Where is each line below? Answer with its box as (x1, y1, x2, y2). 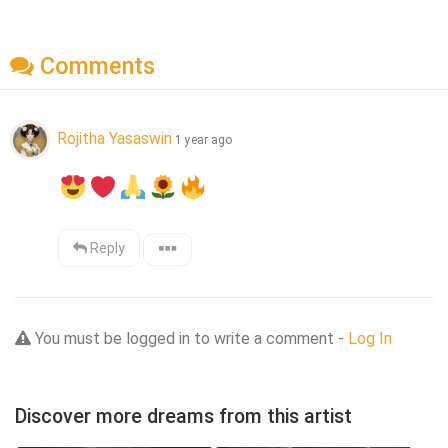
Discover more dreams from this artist (15, 404, 352, 428)
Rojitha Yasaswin (57, 128, 172, 148)
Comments (34, 51, 155, 80)
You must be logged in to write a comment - (31, 328, 348, 348)
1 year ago (175, 132, 232, 147)
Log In (348, 328, 392, 348)
